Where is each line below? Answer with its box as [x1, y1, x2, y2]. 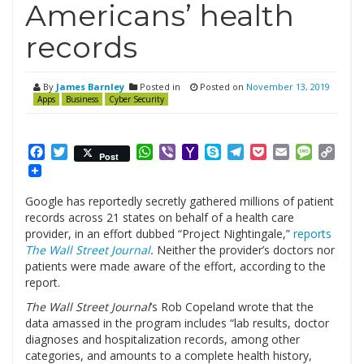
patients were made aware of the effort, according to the [25, 258, 326, 275]
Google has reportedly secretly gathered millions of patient [25, 193, 334, 210]
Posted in [137, 80, 180, 93]
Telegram [244, 143, 303, 161]
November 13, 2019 [246, 80, 330, 93]
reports [293, 226, 331, 242]
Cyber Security [109, 93, 164, 105]
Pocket [266, 143, 308, 161]
